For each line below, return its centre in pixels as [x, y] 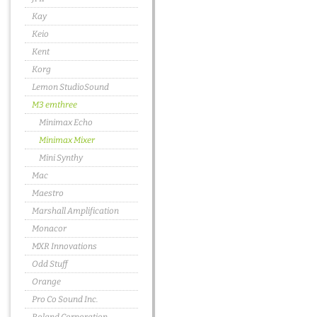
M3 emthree [54, 105]
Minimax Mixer [67, 140]
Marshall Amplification [75, 211]
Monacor [49, 229]
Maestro [48, 193]
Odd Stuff [50, 264]
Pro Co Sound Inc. [65, 299]
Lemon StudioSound [70, 87]
